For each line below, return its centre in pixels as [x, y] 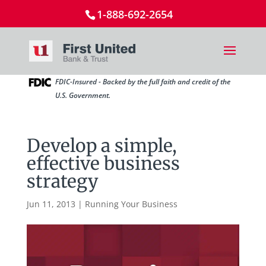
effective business [103, 163]
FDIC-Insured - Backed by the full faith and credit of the [142, 82]
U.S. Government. [83, 95]
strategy [62, 181]
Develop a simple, [102, 145]
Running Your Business [131, 204]
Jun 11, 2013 [51, 204]
